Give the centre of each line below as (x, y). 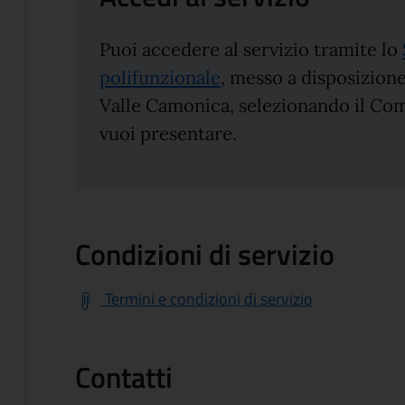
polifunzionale (160, 77)
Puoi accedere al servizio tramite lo (251, 49)
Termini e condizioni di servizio (208, 299)
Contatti (124, 377)
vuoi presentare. (169, 133)
